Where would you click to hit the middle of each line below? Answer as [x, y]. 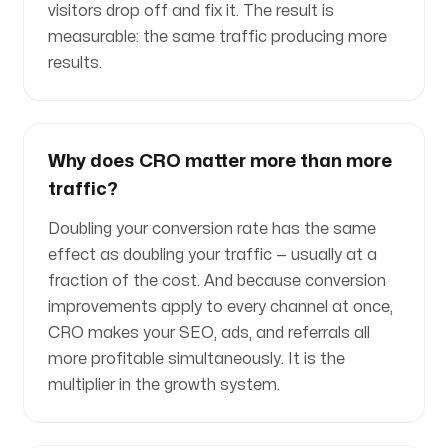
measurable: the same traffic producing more [217, 37]
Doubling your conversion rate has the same [212, 229]
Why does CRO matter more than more [220, 161]
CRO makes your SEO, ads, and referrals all [209, 333]
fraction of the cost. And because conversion [217, 281]
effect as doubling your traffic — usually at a [212, 255]
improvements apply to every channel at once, [220, 307]
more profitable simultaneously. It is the [196, 359]
